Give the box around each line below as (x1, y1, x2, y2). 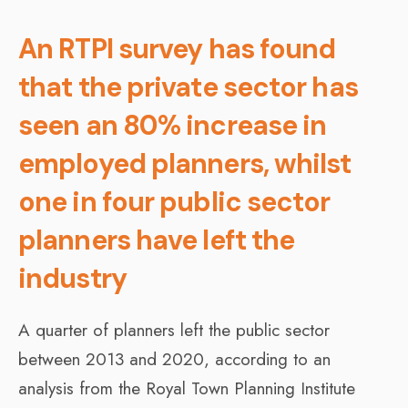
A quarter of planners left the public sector (18, 317, 330, 342)
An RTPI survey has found (18, 30, 336, 66)
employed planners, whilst (18, 145, 352, 181)
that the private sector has (18, 68, 358, 105)
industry (18, 260, 127, 296)
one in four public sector (18, 183, 331, 219)
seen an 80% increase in (18, 107, 327, 143)
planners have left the (18, 221, 295, 258)
